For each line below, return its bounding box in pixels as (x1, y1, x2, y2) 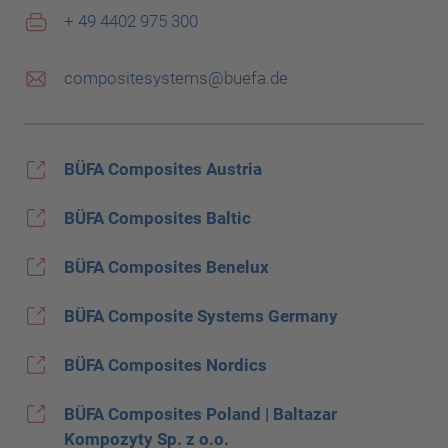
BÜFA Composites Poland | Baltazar (64, 404, 337, 425)
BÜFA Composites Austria (64, 159, 262, 180)
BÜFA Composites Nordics (64, 355, 267, 376)
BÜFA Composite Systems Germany (64, 306, 338, 327)
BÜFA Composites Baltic (64, 208, 251, 229)
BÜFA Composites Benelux (64, 257, 269, 278)
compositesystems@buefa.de (64, 68, 288, 89)
